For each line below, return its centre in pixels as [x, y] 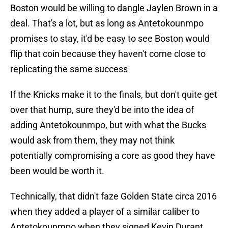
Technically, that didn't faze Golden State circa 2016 [113, 196]
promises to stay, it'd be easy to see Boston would [110, 39]
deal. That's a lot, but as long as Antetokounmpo [107, 23]
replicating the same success [69, 69]
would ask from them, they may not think [92, 140]
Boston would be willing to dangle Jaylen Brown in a [114, 8]
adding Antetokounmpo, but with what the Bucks [108, 125]
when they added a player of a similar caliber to [105, 212]
